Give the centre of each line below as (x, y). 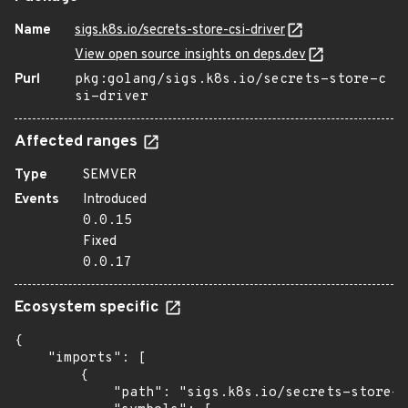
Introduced (115, 200)
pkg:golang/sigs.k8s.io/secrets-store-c (230, 80)
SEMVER (110, 175)
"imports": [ (80, 358)
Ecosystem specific (89, 308)
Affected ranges (78, 142)
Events (37, 200)
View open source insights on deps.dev (190, 55)
